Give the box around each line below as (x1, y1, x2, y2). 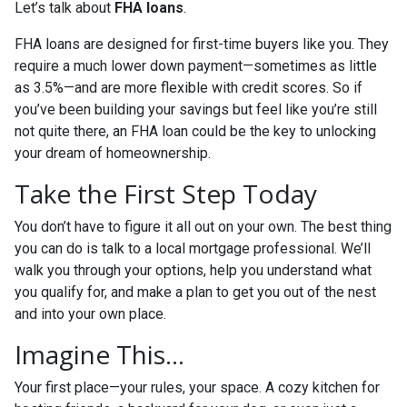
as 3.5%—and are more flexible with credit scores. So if (15, 79, 362, 96)
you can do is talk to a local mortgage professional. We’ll (15, 240, 371, 257)
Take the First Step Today (15, 176, 317, 211)
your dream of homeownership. (15, 144, 211, 162)
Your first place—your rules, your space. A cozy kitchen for (15, 379, 380, 396)
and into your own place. (15, 305, 166, 323)
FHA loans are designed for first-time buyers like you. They (15, 35, 389, 53)
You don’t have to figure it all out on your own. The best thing (15, 218, 392, 235)
